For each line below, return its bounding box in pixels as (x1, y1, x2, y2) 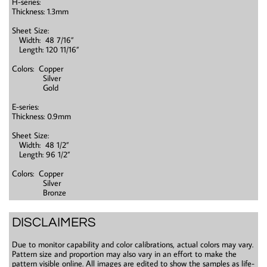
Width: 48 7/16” (12, 35, 74, 45)
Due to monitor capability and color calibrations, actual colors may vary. (12, 239, 253, 250)
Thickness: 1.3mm (12, 6, 69, 17)
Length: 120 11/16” (12, 44, 79, 55)
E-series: (12, 101, 39, 112)
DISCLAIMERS (12, 216, 96, 229)
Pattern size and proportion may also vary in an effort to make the (12, 249, 237, 259)
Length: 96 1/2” (12, 149, 70, 160)
